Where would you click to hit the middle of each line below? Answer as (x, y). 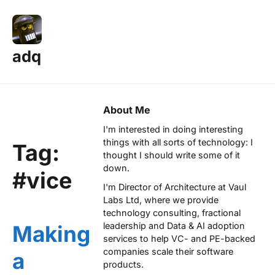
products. (123, 264)
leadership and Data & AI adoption (174, 225)
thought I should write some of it (172, 155)
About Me (127, 110)
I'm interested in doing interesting (173, 130)
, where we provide (179, 199)
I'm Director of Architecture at (166, 187)
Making (51, 234)
